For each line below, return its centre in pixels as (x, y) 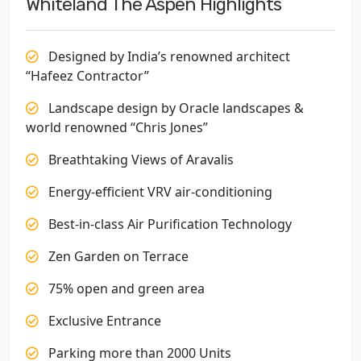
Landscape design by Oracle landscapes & (174, 108)
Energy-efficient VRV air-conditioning (159, 192)
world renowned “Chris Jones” (117, 127)
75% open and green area (125, 288)
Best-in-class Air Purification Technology (168, 224)
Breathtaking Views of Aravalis (139, 160)
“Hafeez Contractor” (87, 76)
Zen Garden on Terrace (117, 256)
